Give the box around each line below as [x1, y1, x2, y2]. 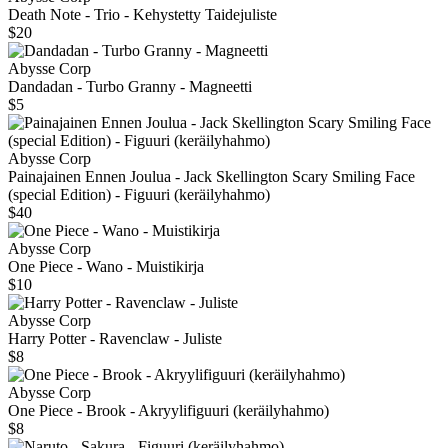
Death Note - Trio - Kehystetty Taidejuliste [8, 6, 277, 24]
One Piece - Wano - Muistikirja [8, 258, 204, 276]
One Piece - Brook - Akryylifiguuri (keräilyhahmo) [8, 402, 329, 420]
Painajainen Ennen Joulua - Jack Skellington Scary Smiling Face [8, 168, 415, 186]
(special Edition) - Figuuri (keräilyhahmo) [8, 186, 270, 204]
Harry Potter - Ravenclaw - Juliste [8, 330, 222, 348]
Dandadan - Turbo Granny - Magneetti [8, 78, 252, 96]
